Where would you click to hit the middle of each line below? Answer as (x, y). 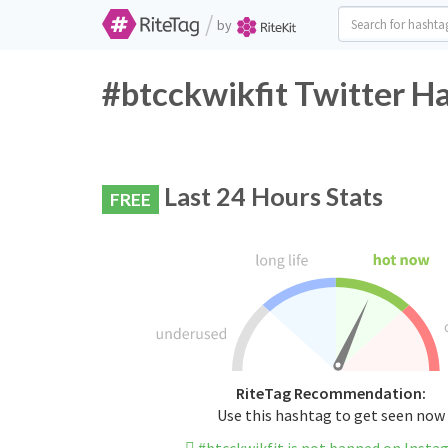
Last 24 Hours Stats (271, 196)
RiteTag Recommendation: (330, 393)
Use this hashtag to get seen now (330, 415)
